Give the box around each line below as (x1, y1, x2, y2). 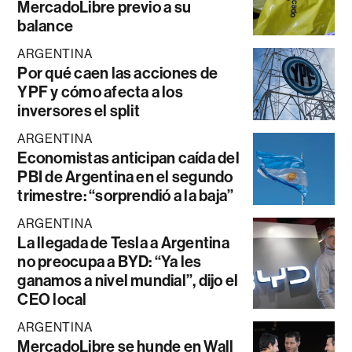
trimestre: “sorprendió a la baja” (17, 185, 234, 205)
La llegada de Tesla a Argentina (17, 233, 229, 252)
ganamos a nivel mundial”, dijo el (17, 270, 239, 290)
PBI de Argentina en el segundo (17, 167, 233, 186)
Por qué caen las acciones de (17, 63, 218, 82)
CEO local (17, 289, 87, 309)
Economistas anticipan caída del (17, 148, 240, 167)
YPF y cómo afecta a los (17, 82, 183, 101)
